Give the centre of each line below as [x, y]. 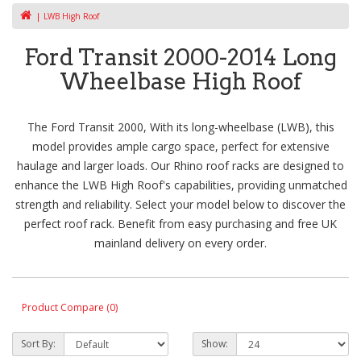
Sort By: [38, 344]
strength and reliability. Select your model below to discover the [180, 205]
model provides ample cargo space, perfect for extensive [180, 147]
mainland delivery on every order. [180, 243]
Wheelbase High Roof [180, 82]
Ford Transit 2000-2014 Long [180, 58]
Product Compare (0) [70, 307]
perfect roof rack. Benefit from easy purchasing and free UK [180, 224]
